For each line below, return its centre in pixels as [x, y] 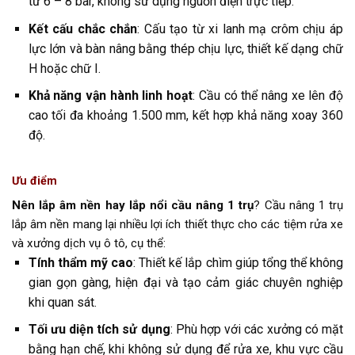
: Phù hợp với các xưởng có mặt [257, 330]
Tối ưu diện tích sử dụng [99, 330]
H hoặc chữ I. [64, 68]
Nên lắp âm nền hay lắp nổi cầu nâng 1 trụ [133, 205]
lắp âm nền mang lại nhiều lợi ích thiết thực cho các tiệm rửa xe [177, 224]
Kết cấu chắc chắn [83, 29]
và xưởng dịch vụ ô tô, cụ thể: [89, 243]
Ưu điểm [34, 181]
